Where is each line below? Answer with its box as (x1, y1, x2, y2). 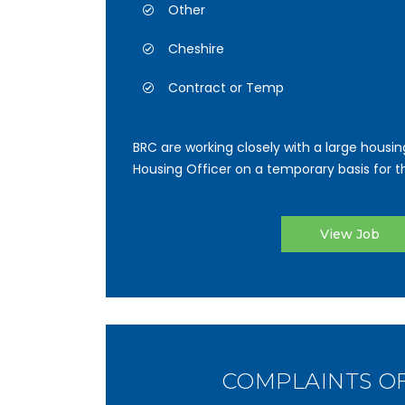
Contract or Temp (168, 79, 284, 97)
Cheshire (168, 40, 224, 58)
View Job (320, 226, 380, 242)
